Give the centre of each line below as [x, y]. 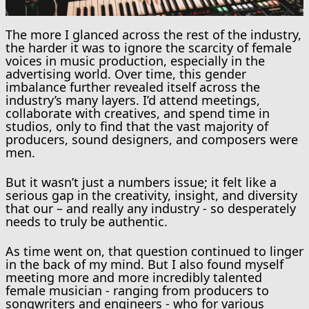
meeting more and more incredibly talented [134, 277]
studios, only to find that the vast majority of [137, 126]
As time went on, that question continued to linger [154, 251]
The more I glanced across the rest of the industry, [153, 34]
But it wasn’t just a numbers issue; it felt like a [141, 182]
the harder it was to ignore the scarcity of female [149, 47]
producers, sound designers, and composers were [152, 139]
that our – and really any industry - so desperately [151, 208]
